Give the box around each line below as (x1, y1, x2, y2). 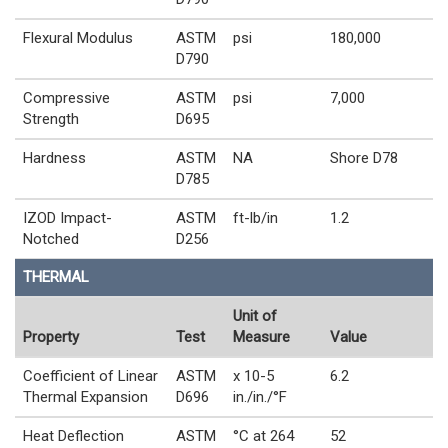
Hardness (23, 148, 86, 167)
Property (23, 327, 79, 346)
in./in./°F (233, 387, 287, 406)
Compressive (23, 88, 110, 107)
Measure (233, 327, 290, 346)
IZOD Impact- (23, 208, 112, 227)
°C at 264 (233, 426, 294, 445)
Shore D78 (330, 148, 398, 167)
